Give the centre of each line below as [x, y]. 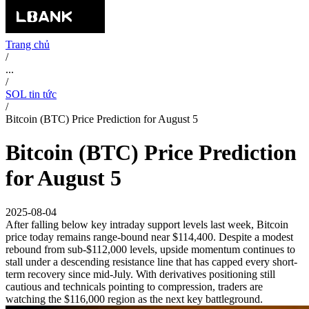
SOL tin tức [31, 94]
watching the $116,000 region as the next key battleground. [134, 299]
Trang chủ [28, 44]
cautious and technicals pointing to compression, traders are [134, 286]
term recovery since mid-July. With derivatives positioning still [140, 274]
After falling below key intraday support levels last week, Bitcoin [147, 224]
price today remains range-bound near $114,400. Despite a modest [149, 237]
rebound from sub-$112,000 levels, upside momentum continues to [150, 249]
